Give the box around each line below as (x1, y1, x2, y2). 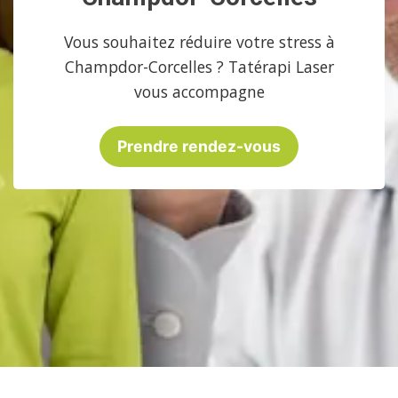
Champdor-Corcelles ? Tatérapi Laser (64, 56, 334, 77)
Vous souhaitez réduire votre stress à (63, 31, 335, 52)
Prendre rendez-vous (117, 137, 281, 155)
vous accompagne (133, 81, 265, 102)
